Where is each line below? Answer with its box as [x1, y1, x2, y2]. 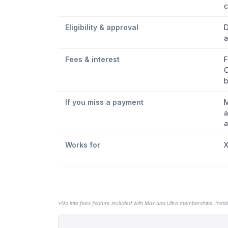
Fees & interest [65, 55, 120, 64]
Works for [65, 140, 100, 149]
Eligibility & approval [65, 23, 138, 32]
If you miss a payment [65, 98, 144, 106]
